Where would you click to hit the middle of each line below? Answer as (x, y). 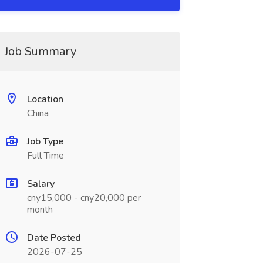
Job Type (45, 141)
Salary (41, 184)
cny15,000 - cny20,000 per (84, 198)
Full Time (45, 156)
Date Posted (54, 238)
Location (45, 99)
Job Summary (40, 51)
